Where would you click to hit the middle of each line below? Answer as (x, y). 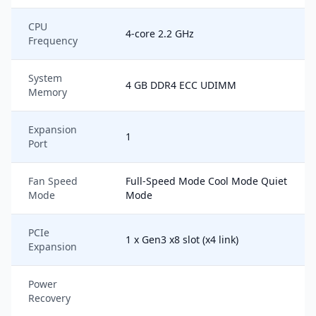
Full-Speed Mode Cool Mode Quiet (206, 181)
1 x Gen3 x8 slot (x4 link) (182, 239)
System (45, 78)
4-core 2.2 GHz (160, 34)
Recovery (49, 298)
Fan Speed (53, 181)
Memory (48, 92)
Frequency (53, 41)
